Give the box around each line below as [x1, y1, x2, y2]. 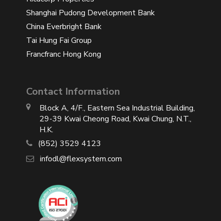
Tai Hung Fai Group [26, 35, 92, 46]
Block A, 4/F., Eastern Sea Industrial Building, [39, 102, 195, 113]
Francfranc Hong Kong [26, 48, 101, 60]
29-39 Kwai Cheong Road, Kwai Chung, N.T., [39, 113, 191, 124]
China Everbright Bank [26, 21, 102, 32]
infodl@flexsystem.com [36, 153, 122, 164]
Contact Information [26, 84, 120, 98]
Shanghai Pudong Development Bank [26, 7, 155, 18]
